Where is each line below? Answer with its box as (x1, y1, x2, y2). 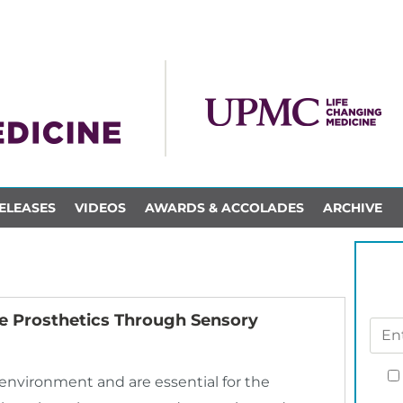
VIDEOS (74, 199, 126, 216)
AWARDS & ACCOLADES (144, 199, 304, 216)
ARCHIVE (322, 199, 382, 216)
